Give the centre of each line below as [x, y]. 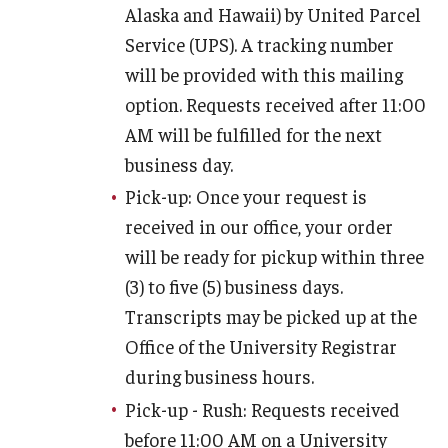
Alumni [51, 342]
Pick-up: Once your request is [246, 196]
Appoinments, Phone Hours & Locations [157, 179]
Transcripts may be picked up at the [271, 316]
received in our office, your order [259, 226]
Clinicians [54, 135]
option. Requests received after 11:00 [275, 103]
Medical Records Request [109, 223]
